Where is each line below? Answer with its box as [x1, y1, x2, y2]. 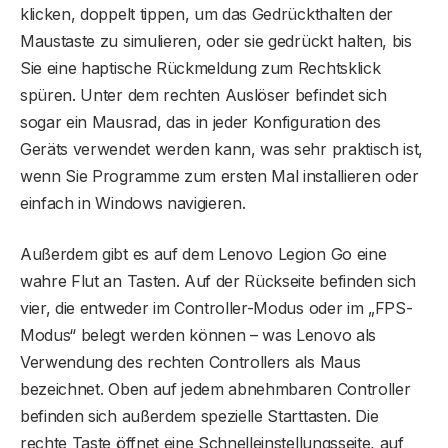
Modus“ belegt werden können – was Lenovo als [20, 325, 376, 346]
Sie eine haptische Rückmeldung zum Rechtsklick [20, 58, 381, 79]
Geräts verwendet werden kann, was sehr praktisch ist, [20, 139, 424, 160]
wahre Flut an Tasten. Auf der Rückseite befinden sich [20, 271, 417, 292]
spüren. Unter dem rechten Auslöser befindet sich [20, 85, 387, 106]
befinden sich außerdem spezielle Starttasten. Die [20, 406, 379, 427]
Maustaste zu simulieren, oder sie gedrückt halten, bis [20, 31, 412, 52]
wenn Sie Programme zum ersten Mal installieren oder [20, 166, 419, 187]
